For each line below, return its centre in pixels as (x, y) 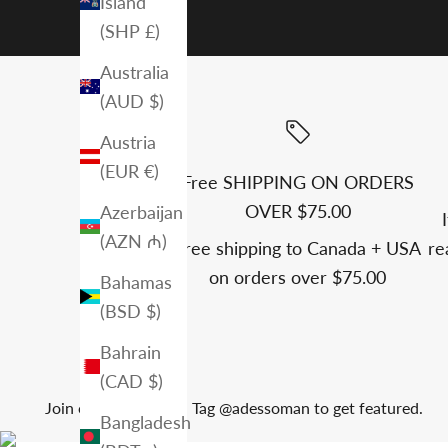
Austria (128, 141)
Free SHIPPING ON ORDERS (297, 182)
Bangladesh (145, 421)
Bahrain (130, 351)
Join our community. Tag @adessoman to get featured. (233, 408)
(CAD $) (131, 380)
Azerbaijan (141, 211)
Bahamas (136, 281)
